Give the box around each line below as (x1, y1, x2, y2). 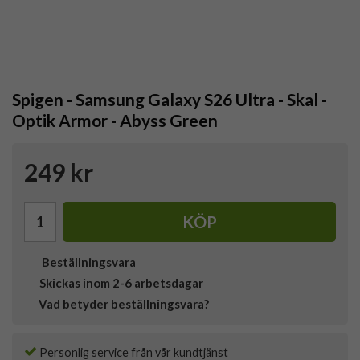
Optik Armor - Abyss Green (12, 110, 218, 131)
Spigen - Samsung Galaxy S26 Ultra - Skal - (12, 89, 327, 110)
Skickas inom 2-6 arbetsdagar (39, 276, 203, 291)
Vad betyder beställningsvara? (39, 297, 209, 312)
